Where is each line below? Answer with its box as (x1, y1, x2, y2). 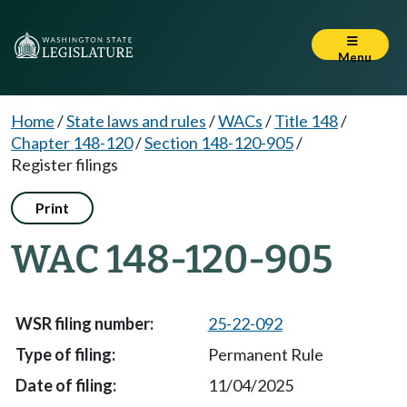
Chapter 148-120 (11, 133, 133, 153)
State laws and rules (66, 111, 206, 131)
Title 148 (274, 111, 338, 131)
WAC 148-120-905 (11, 236, 333, 283)
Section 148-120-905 (144, 133, 293, 153)
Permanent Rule (207, 344, 323, 364)
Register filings (11, 154, 118, 174)
